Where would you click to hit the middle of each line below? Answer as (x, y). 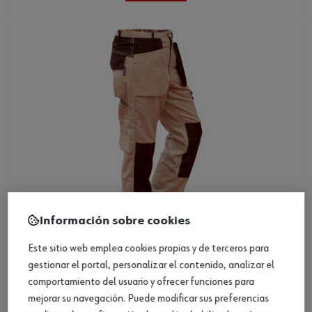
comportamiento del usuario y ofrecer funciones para (141, 282)
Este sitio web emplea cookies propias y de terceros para (148, 248)
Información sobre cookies (115, 220)
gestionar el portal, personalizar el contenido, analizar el (151, 265)
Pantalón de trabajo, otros (104, 272)
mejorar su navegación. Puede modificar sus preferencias (148, 298)
